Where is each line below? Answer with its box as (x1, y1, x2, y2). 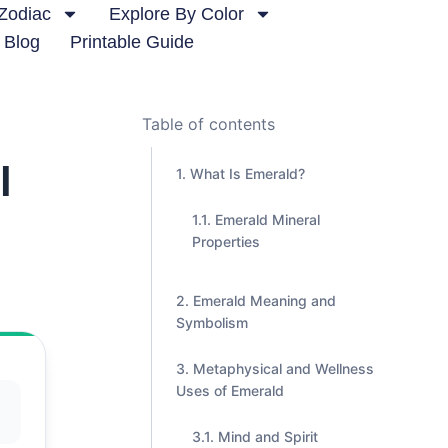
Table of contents (142, 114, 275, 134)
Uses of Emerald (176, 382, 284, 399)
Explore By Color (108, 4, 244, 24)
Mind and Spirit (218, 428, 318, 445)
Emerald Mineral (215, 211, 320, 228)
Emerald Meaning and (193, 292, 336, 309)
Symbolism (176, 314, 248, 331)
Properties (192, 233, 260, 250)
